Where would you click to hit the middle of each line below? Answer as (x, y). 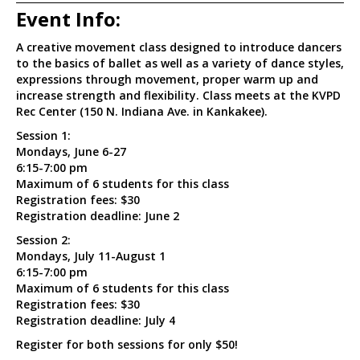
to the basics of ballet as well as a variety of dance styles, (180, 63)
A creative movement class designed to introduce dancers (179, 47)
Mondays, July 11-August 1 (91, 256)
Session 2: (43, 239)
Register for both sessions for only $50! (127, 344)
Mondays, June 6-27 (71, 151)
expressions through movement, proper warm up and (167, 79)
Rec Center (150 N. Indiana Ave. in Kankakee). (142, 111)
